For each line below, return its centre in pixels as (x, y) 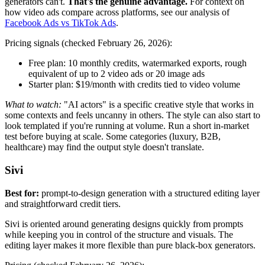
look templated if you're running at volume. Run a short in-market (127, 126)
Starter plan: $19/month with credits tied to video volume (134, 85)
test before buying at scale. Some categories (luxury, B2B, (113, 137)
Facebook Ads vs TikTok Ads (60, 23)
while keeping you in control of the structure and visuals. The (119, 234)
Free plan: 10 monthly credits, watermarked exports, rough (138, 63)
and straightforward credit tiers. (63, 203)
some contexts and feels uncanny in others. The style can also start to (132, 115)
